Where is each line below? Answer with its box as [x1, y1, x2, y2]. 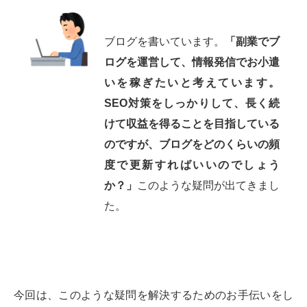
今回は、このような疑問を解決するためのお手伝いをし [14, 289, 293, 301]
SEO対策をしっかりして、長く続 [104, 97, 280, 109]
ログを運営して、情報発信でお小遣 [104, 56, 280, 68]
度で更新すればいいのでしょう [104, 159, 280, 171]
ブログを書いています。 [104, 36, 225, 47]
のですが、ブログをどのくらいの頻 [104, 138, 280, 150]
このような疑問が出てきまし [137, 180, 280, 191]
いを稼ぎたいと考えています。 [104, 77, 280, 88]
